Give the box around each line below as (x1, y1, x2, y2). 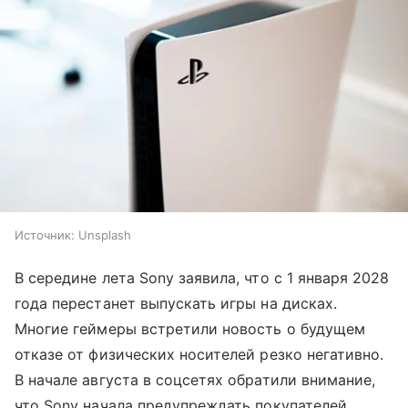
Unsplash (78, 227, 131, 242)
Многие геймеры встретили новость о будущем (15, 319, 366, 338)
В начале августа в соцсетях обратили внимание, (15, 370, 376, 389)
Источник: (15, 227, 75, 242)
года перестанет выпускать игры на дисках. (15, 293, 337, 312)
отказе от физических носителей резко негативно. (15, 344, 384, 363)
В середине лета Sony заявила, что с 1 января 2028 (15, 268, 390, 287)
